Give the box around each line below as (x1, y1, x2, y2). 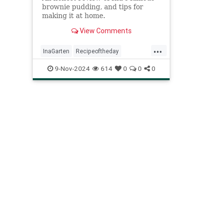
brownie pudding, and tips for (42, 2, 143, 11)
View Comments (78, 26, 131, 35)
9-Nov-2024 (53, 64, 90, 73)
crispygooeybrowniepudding (43, 63, 119, 70)
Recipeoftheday (76, 47, 119, 55)
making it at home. (42, 11, 105, 20)
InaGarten (43, 47, 69, 55)
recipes (126, 63, 146, 70)
